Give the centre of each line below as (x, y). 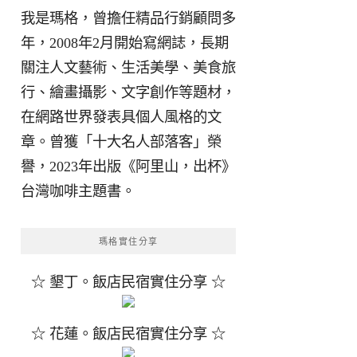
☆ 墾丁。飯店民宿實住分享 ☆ (128, 282)
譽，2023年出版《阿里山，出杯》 (128, 167)
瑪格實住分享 (128, 241)
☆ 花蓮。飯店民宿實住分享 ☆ (128, 334)
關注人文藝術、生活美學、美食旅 (128, 68)
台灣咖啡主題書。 (78, 191)
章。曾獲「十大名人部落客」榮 (121, 142)
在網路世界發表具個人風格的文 (121, 117)
